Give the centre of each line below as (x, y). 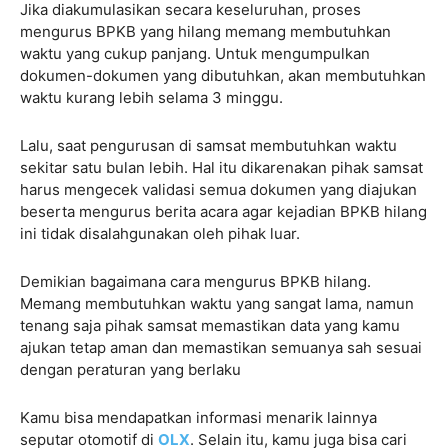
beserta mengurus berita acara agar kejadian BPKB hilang (223, 211)
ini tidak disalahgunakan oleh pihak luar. (160, 233)
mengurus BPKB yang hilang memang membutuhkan (205, 31)
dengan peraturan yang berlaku (130, 369)
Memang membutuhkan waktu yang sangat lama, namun (217, 303)
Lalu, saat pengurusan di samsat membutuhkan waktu (208, 145)
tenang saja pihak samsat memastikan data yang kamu (210, 325)
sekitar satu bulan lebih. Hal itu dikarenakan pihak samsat (221, 167)
